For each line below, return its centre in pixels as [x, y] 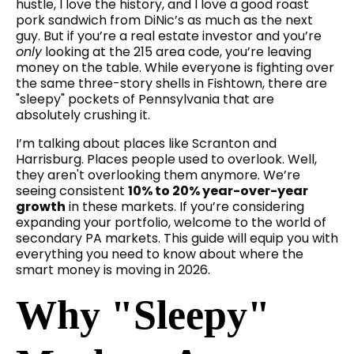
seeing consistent [72, 191]
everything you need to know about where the [160, 254]
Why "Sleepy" [143, 315]
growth [41, 207]
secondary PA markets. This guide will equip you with [177, 239]
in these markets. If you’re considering [185, 207]
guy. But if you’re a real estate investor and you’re [169, 36]
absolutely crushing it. [83, 115]
